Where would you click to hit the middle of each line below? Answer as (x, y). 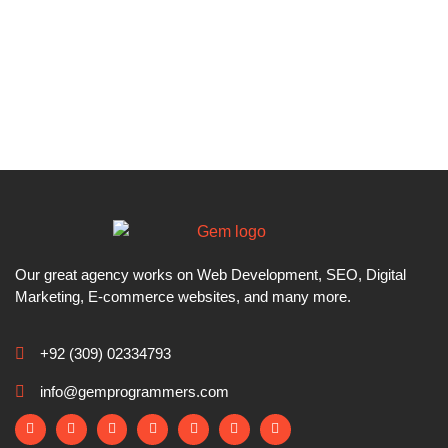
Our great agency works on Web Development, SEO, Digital (210, 275)
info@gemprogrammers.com (134, 391)
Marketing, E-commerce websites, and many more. (183, 297)
